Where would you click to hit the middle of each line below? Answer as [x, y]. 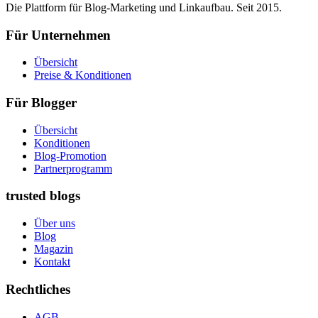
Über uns [55, 224]
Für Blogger [41, 103]
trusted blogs [43, 196]
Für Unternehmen [58, 35]
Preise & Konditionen [83, 75]
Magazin [54, 249]
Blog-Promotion [70, 155]
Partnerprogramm [73, 168]
